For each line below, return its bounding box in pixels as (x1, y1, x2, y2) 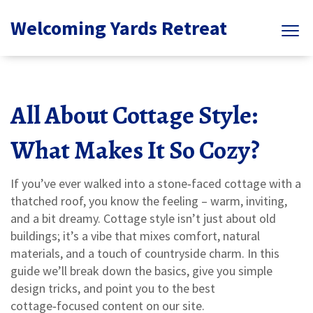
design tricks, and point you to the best (10, 280, 215, 296)
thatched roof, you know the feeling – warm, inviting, (10, 193, 287, 209)
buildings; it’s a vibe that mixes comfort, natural (10, 228, 260, 244)
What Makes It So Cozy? (10, 133, 260, 167)
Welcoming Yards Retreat (10, 15, 227, 41)
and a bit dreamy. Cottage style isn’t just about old (10, 210, 276, 226)
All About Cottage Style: (10, 98, 258, 132)
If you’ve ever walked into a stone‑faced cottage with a (10, 175, 301, 191)
